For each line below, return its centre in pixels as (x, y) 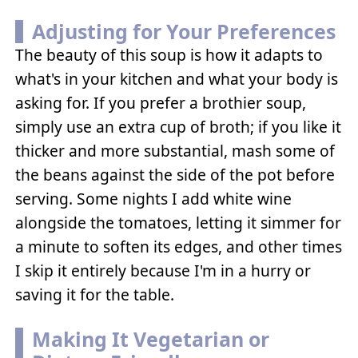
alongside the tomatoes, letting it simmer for (179, 223)
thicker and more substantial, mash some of (175, 151)
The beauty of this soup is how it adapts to (169, 55)
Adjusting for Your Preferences (183, 32)
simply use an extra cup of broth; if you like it (179, 127)
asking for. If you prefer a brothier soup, (161, 103)
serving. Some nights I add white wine (154, 199)
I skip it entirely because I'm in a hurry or (163, 271)
